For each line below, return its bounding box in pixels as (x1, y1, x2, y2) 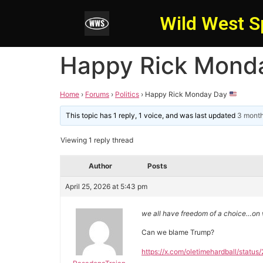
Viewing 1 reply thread (60, 136, 133, 144)
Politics (115, 90, 139, 99)
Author (89, 161, 112, 170)
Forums (85, 90, 109, 99)
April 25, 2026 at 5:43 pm (65, 182, 147, 191)
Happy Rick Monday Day (145, 90, 229, 99)
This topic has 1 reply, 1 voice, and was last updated (66, 111, 238, 120)
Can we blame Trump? (141, 228, 214, 237)
